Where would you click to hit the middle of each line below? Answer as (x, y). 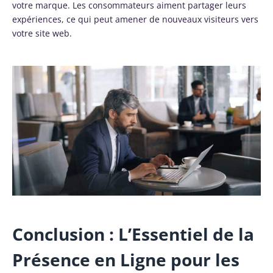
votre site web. (42, 33)
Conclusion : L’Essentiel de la (133, 234)
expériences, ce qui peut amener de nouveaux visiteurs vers (135, 19)
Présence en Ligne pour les (126, 259)
